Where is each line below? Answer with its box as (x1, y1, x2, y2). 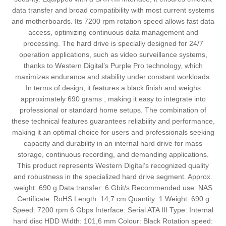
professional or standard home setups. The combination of (20, 106, 206, 115)
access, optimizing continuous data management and (28, 28, 198, 37)
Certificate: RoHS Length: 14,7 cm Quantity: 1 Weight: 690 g (17, 195, 209, 203)
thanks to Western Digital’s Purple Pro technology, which (23, 62, 203, 70)
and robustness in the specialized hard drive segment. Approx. (14, 173, 212, 181)
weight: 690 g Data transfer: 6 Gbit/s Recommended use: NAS (14, 184, 212, 192)
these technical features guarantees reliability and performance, (11, 117, 215, 126)
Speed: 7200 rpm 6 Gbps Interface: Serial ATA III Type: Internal (13, 206, 213, 214)
